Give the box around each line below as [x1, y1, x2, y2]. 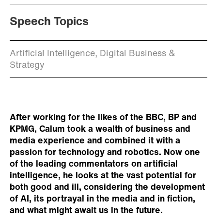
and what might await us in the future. [10, 206, 163, 216]
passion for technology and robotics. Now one [10, 148, 200, 157]
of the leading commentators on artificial [10, 159, 178, 169]
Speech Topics [10, 16, 89, 28]
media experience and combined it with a [10, 136, 180, 146]
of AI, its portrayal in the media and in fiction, [10, 194, 195, 204]
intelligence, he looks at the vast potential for [10, 171, 196, 181]
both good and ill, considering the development [10, 183, 205, 192]
